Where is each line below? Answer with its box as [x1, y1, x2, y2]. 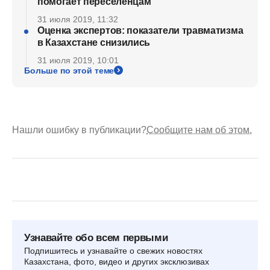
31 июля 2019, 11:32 [37, 14, 118, 24]
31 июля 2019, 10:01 [37, 55, 119, 65]
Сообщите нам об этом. [146, 124, 252, 135]
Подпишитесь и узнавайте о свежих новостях [24, 245, 202, 256]
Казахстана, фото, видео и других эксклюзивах [24, 256, 209, 266]
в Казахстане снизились [37, 37, 150, 48]
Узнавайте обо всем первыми [24, 231, 168, 243]
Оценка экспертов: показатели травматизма [37, 25, 243, 36]
